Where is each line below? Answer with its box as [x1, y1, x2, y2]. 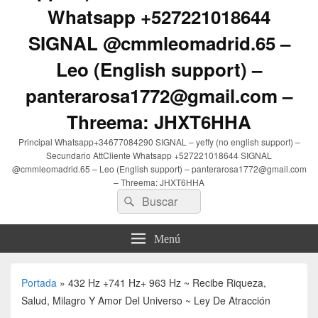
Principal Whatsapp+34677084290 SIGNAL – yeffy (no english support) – [18, 136, 300, 148]
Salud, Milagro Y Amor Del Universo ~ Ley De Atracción [21, 293, 270, 308]
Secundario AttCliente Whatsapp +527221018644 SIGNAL [46, 149, 272, 162]
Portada [21, 275, 57, 290]
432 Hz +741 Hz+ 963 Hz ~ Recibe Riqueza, [68, 275, 266, 290]
